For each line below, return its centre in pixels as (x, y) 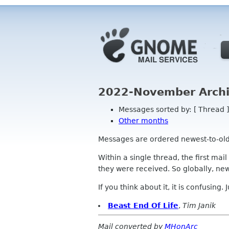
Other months (143, 120)
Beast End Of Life (143, 205)
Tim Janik (199, 205)
